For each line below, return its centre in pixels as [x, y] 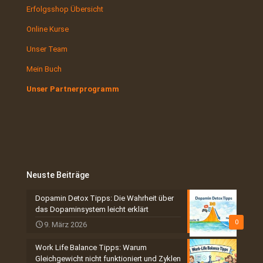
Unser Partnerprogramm [73, 89]
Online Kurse [48, 29]
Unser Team [47, 49]
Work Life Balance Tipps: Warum [91, 247]
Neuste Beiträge [58, 175]
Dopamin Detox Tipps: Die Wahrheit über [104, 198]
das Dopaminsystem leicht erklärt [92, 209]
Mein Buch [44, 69]
